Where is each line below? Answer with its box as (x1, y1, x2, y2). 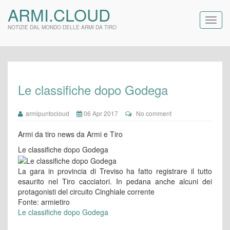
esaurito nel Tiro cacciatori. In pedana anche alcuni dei (18, 176, 212, 187)
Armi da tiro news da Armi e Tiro (18, 129, 123, 139)
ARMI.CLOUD (8, 3, 110, 26)
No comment (136, 109, 171, 118)
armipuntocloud (23, 109, 69, 118)
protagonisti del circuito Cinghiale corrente (18, 186, 155, 197)
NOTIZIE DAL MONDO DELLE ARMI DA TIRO (8, 24, 117, 31)
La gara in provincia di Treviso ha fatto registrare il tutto (18, 166, 212, 177)
